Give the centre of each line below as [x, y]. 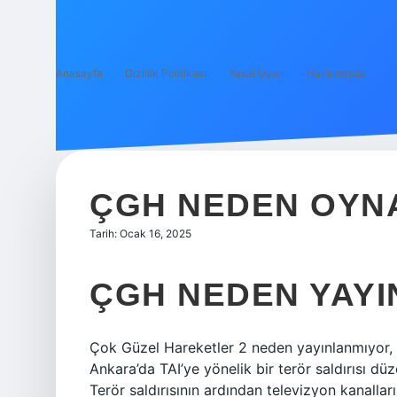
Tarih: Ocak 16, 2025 [140, 234]
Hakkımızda [336, 73]
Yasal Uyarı [257, 73]
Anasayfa [79, 73]
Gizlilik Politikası [166, 73]
